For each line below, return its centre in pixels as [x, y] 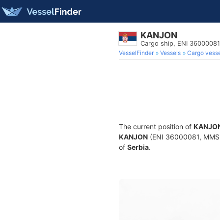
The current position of [156, 126]
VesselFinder [136, 53]
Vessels [170, 53]
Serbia [138, 147]
